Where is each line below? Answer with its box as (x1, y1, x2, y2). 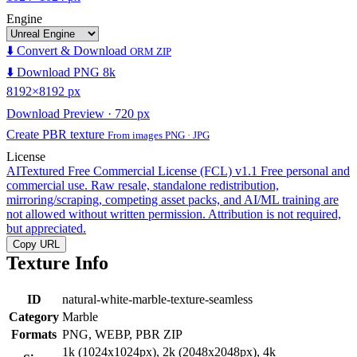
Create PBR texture (6, 127, 108, 141)
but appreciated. (6, 221, 86, 235)
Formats (11, 327, 57, 341)
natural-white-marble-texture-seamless (62, 292, 253, 306)
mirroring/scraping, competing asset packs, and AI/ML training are (6, 192, 339, 206)
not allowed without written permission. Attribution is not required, (6, 206, 341, 221)
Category (9, 309, 59, 324)
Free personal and (261, 163, 350, 178)
